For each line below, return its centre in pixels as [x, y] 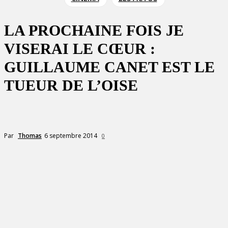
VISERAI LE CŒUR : [80, 49]
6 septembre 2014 [71, 135]
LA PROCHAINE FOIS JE [94, 30]
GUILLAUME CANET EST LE [109, 67]
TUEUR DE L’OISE [71, 85]
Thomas [30, 135]
